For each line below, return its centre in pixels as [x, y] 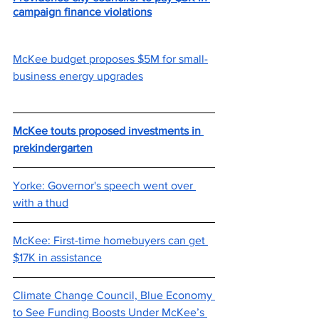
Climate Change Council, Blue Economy [114, 295]
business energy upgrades [78, 76]
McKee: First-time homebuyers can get [110, 240]
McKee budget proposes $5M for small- [110, 59]
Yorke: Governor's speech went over [104, 185]
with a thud [41, 203]
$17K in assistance [57, 257]
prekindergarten [53, 148]
